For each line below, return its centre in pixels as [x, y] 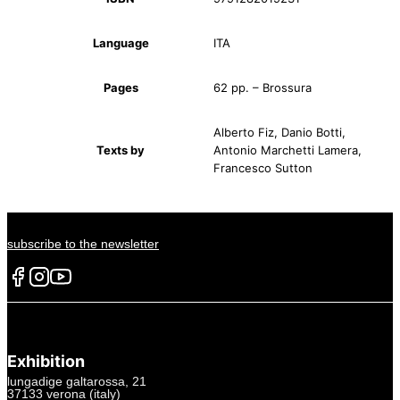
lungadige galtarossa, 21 [77, 381]
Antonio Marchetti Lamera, [287, 150]
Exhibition [46, 361]
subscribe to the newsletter [83, 244]
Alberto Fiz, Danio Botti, [279, 133]
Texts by [121, 150]
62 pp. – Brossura [262, 88]
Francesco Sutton [263, 168]
